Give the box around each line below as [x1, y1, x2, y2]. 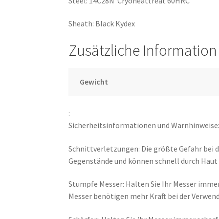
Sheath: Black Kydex [68, 19, 135, 29]
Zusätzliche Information [68, 41, 218, 61]
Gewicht [79, 77, 108, 87]
